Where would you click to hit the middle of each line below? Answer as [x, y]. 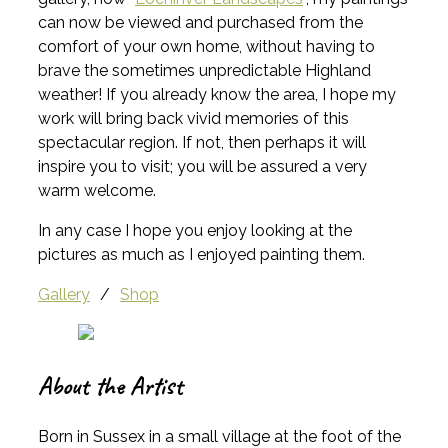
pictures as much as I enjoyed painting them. [201, 254]
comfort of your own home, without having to [206, 46]
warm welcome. [97, 190]
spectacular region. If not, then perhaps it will [202, 142]
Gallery [64, 294]
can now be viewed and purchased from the [200, 22]
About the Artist [110, 385]
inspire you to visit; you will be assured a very [202, 166]
